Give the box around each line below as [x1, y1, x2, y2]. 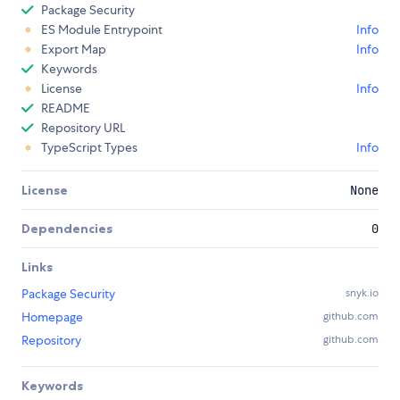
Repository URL [41, 120, 125, 137]
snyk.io [346, 286, 379, 301]
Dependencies [21, 221, 112, 237]
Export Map [41, 41, 106, 58]
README [41, 100, 90, 117]
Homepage [21, 309, 83, 326]
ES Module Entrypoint [41, 21, 162, 38]
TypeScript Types [41, 139, 137, 156]
